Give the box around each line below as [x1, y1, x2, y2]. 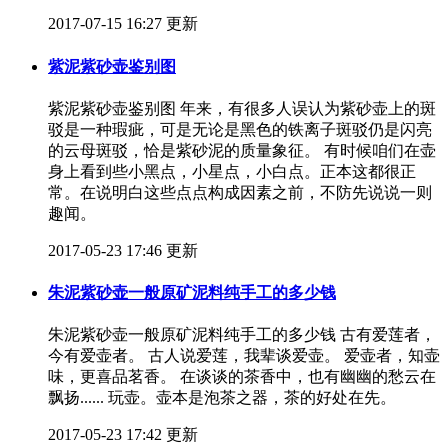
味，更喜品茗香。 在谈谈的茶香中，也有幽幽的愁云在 [48, 368, 436, 386]
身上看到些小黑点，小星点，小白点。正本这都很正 [48, 162, 416, 180]
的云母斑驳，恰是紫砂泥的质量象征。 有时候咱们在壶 [48, 141, 436, 159]
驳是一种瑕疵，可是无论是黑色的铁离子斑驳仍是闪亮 [48, 120, 432, 138]
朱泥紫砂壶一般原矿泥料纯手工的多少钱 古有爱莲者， [48, 326, 436, 344]
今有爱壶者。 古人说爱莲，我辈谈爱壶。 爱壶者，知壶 [48, 347, 440, 365]
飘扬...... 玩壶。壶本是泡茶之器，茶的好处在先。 [48, 389, 396, 407]
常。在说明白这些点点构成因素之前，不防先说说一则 [48, 183, 432, 201]
